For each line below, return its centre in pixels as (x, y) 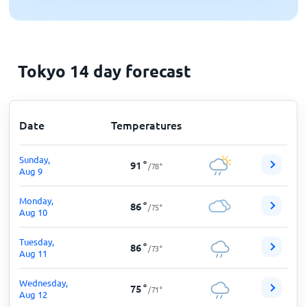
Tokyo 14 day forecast (105, 71)
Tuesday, (37, 242)
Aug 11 (34, 253)
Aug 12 (34, 294)
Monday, (37, 200)
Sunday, (35, 159)
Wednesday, (44, 283)
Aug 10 (34, 212)
